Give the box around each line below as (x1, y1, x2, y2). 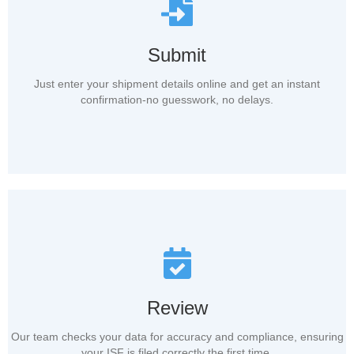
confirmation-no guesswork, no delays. (81, 93, 273, 107)
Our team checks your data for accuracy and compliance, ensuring (10, 330, 344, 344)
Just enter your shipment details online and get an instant (34, 77, 320, 91)
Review (146, 297, 208, 319)
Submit (148, 44, 206, 66)
